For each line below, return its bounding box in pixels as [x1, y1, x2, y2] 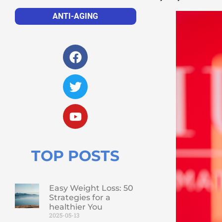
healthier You [49, 202, 103, 212]
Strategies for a [49, 193, 111, 203]
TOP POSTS [31, 147, 120, 166]
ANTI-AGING [53, 11, 99, 21]
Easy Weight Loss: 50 [49, 183, 133, 193]
